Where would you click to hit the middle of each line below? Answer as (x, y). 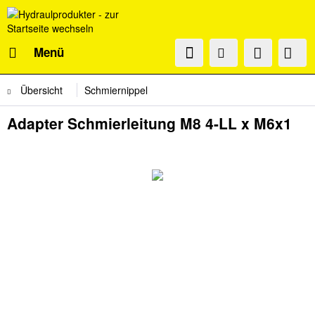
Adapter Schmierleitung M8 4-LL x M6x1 (149, 123)
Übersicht (41, 90)
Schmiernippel (116, 90)
